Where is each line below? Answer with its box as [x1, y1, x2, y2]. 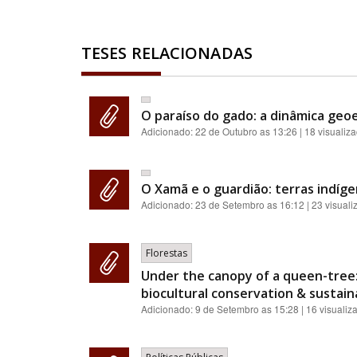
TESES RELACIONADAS [81, 42, 253, 64]
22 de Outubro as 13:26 [195, 124, 297, 138]
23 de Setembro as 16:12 [195, 198, 304, 211]
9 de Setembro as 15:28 [195, 302, 299, 316]
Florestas [146, 246, 187, 260]
